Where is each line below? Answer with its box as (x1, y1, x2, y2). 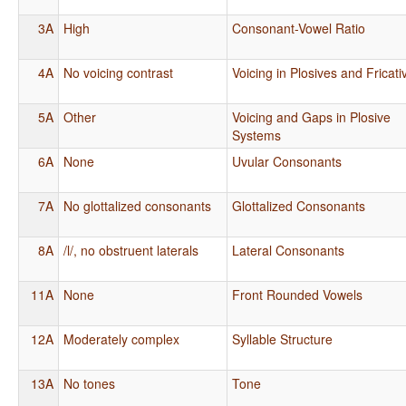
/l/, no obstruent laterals (63, 240, 199, 259)
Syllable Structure (232, 329, 333, 348)
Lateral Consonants (232, 240, 345, 259)
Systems (232, 125, 282, 144)
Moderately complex (63, 329, 180, 348)
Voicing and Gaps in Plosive (232, 107, 391, 126)
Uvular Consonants (232, 151, 343, 170)
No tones (63, 373, 116, 392)
